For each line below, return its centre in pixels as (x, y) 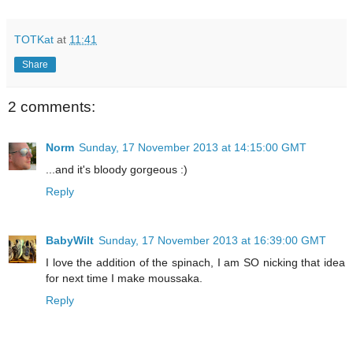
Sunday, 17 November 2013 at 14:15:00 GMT (193, 148)
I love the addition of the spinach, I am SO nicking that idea (195, 263)
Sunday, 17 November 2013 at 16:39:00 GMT (212, 241)
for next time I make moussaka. (124, 279)
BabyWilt (70, 241)
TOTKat (34, 40)
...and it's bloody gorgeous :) (117, 170)
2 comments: (52, 107)
